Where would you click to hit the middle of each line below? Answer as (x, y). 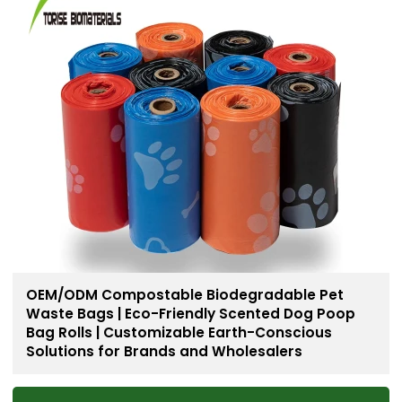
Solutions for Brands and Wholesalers (164, 352)
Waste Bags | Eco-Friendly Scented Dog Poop (190, 314)
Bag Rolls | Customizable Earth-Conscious (179, 333)
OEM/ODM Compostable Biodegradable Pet (184, 295)
